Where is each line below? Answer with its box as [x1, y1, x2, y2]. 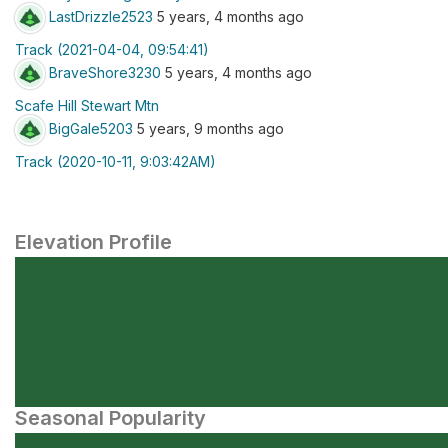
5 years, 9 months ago [133, 119, 284, 137]
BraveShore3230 [49, 63, 161, 81]
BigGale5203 [49, 119, 133, 137]
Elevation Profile [15, 230, 172, 254]
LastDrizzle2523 [49, 7, 153, 25]
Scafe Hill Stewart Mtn [15, 97, 159, 114]
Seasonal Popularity [15, 406, 206, 430]
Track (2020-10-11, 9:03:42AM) [15, 153, 216, 170]
